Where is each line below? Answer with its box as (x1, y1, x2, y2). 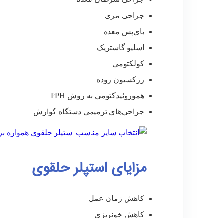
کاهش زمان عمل (89, 194, 145, 203)
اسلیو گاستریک (97, 43, 145, 52)
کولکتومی (112, 59, 145, 68)
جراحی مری (105, 11, 145, 20)
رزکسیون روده (96, 75, 145, 84)
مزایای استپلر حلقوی (32, 157, 147, 180)
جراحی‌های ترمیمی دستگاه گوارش (33, 108, 145, 116)
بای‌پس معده (104, 27, 145, 36)
